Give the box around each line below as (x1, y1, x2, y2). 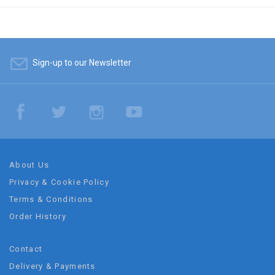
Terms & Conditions (9, 195, 93, 204)
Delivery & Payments (9, 261, 96, 271)
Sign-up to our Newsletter (33, 58, 131, 68)
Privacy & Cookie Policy (9, 177, 109, 187)
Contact (9, 244, 43, 254)
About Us (9, 160, 50, 170)
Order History (9, 212, 66, 222)
